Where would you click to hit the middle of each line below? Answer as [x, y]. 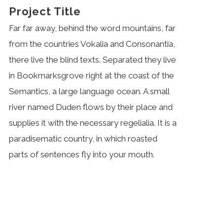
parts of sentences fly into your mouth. [81, 154]
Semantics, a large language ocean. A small [89, 91]
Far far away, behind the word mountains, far [92, 28]
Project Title [45, 11]
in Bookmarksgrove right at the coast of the [91, 75]
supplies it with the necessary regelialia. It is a [92, 123]
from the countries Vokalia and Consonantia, [92, 44]
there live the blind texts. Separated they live [92, 59]
